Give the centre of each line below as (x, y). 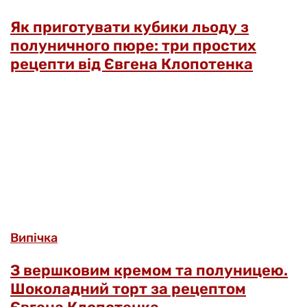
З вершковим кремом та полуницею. (149, 270)
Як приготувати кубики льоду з (130, 27)
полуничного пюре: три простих (133, 45)
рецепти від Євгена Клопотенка (132, 64)
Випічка (34, 237)
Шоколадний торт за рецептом (128, 288)
